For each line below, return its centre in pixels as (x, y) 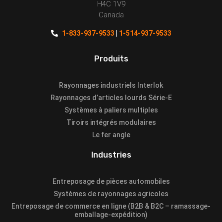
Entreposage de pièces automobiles (111, 181)
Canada (111, 15)
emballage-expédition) (111, 214)
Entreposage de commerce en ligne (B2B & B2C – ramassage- (111, 206)
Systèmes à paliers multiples (111, 110)
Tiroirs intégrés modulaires (111, 122)
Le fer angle (111, 135)
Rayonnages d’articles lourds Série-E (111, 97)
